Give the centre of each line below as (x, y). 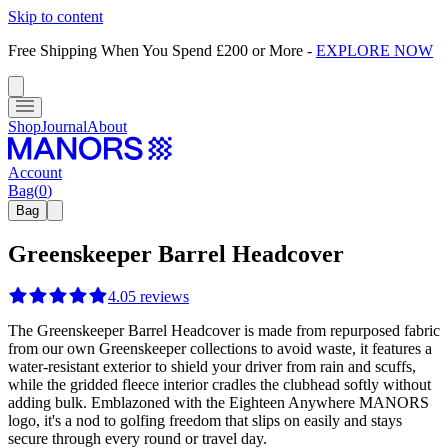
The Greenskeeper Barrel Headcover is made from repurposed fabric (224, 330)
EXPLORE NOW (374, 50)
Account (35, 172)
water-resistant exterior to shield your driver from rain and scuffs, (212, 366)
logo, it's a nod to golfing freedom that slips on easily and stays (205, 420)
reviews (164, 296)
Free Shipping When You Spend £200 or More (155, 50)
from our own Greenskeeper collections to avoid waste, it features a (220, 348)
